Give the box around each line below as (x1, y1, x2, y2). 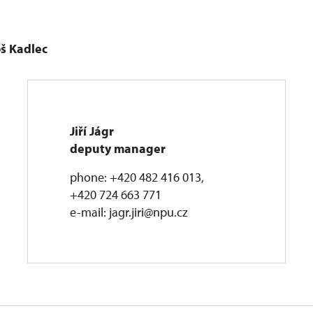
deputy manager (70, 140, 166, 156)
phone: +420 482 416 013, (70, 169, 205, 185)
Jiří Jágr (70, 123, 115, 139)
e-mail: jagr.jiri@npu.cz (70, 204, 189, 220)
